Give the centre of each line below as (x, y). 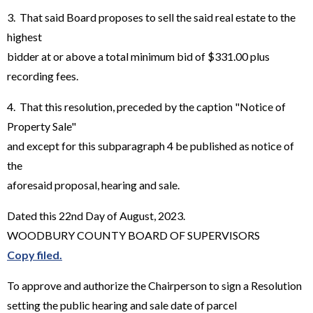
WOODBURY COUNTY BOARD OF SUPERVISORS (133, 235)
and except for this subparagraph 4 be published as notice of (151, 145)
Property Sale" (42, 126)
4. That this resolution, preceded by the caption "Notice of (146, 106)
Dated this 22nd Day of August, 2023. (96, 215)
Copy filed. (35, 254)
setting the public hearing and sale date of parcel (122, 305)
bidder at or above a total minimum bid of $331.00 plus (138, 56)
